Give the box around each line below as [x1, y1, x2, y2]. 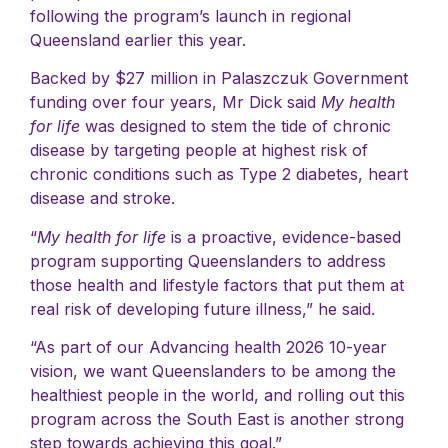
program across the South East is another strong [30, 409, 404, 430]
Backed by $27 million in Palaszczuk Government [30, 68, 408, 89]
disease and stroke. [30, 188, 175, 209]
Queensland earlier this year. [30, 30, 246, 51]
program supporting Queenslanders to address [30, 250, 386, 271]
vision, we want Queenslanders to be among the [30, 361, 396, 382]
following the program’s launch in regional [30, 6, 351, 27]
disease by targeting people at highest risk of [30, 140, 368, 161]
